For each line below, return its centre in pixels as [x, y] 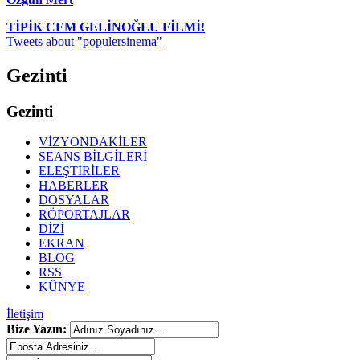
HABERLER [74, 186]
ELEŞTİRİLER [79, 171]
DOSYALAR [74, 200]
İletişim [25, 314]
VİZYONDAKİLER [93, 142]
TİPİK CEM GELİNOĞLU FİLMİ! [106, 27]
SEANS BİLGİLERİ [93, 157]
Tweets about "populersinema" [84, 41]
